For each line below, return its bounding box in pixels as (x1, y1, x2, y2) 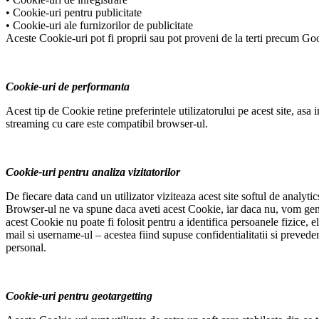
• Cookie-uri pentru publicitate (6, 6, 142, 19)
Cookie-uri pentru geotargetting (6, 290, 152, 303)
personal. (6, 241, 46, 254)
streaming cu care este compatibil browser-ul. (6, 117, 208, 130)
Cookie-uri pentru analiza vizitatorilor (6, 166, 180, 179)
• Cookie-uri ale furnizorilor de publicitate (6, 19, 193, 32)
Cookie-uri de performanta (6, 80, 130, 93)
